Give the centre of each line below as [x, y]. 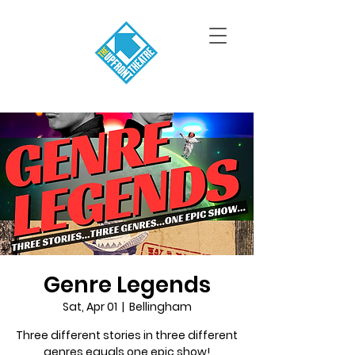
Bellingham [160, 307]
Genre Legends [127, 285]
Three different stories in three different [127, 335]
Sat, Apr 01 [90, 307]
